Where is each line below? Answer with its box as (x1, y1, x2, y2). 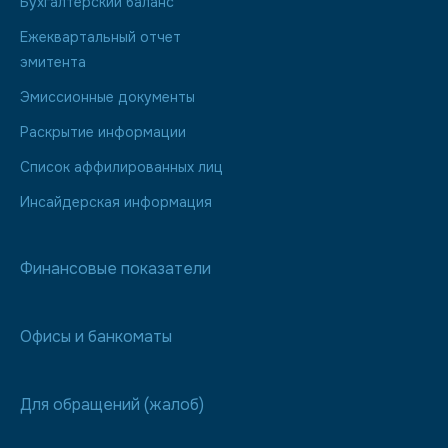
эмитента (20, 53, 86, 71)
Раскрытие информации (20, 123, 186, 141)
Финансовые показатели (20, 258, 211, 279)
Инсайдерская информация (20, 193, 212, 211)
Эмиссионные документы (20, 88, 195, 106)
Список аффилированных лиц (20, 158, 223, 176)
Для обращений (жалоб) (20, 394, 204, 415)
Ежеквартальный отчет (20, 28, 181, 46)
